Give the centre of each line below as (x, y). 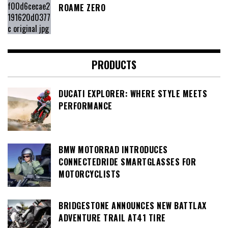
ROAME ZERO (82, 8)
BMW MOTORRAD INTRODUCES (113, 150)
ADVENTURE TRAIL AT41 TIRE (112, 218)
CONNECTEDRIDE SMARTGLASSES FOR (127, 162)
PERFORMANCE (85, 106)
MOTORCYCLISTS (90, 174)
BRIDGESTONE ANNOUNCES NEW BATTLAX (133, 206)
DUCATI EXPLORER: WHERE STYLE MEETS (133, 94)
